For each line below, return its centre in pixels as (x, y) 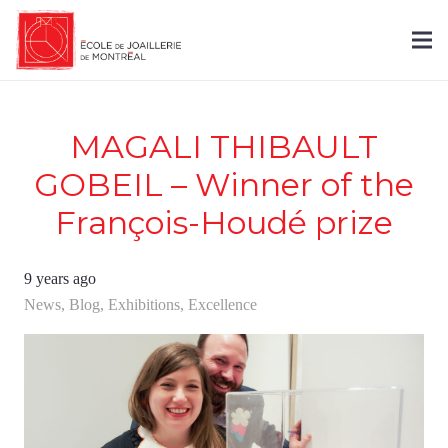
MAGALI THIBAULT (224, 146)
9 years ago (60, 278)
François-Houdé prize (224, 222)
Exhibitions (144, 304)
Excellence (222, 304)
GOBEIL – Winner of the (224, 184)
